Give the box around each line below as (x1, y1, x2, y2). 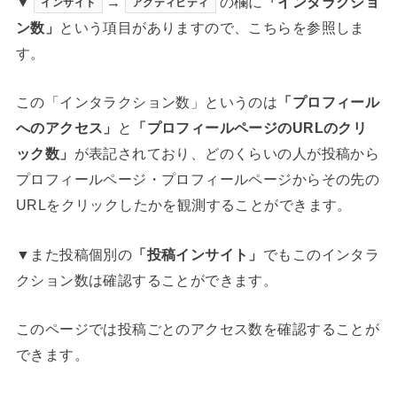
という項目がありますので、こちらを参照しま (59, 19, 365, 36)
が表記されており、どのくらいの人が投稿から (74, 145, 380, 162)
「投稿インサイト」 (132, 245, 263, 262)
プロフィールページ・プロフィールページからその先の (15, 171, 380, 188)
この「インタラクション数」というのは (15, 94, 278, 111)
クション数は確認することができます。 (15, 271, 278, 288)
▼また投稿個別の (15, 245, 133, 262)
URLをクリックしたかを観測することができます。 (15, 197, 352, 214)
